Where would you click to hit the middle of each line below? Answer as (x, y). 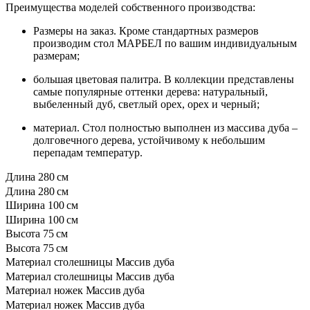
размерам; (58, 56)
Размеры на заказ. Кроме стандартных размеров (146, 31)
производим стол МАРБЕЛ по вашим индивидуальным (165, 44)
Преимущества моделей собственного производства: (130, 8)
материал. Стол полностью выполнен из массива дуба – (165, 128)
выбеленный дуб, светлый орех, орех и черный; (146, 104)
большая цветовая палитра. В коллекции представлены (164, 80)
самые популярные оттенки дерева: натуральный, (151, 92)
